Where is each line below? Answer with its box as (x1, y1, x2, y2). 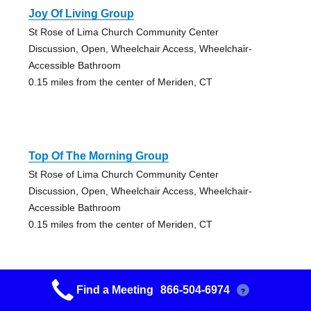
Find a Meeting (76, 284, 153, 296)
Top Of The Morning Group (28, 150, 169, 162)
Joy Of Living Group (28, 8, 134, 20)
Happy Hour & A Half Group (28, 292, 173, 305)
